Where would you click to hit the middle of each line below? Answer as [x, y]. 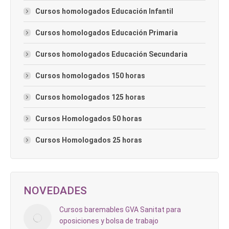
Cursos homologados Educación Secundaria [111, 54]
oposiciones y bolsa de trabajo [109, 221]
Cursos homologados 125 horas [90, 97]
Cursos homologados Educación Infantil [104, 11]
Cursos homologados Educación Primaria [107, 32]
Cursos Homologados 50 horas [89, 118]
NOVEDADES [55, 190]
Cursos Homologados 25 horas [89, 140]
